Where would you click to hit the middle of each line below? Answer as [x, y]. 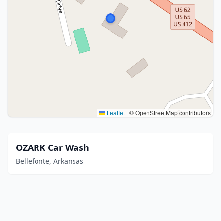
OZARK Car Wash [53, 147]
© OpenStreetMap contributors [169, 113]
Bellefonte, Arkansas [50, 161]
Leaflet [115, 113]
